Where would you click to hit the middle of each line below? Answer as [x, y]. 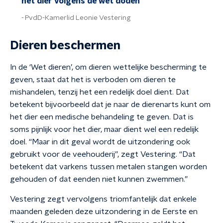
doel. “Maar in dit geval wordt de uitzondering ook [100, 142]
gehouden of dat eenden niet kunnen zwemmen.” [99, 179]
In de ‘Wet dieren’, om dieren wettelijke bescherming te [108, 67]
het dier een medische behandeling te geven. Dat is [102, 117]
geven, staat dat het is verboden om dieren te [93, 80]
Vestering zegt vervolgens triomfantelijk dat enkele [103, 199]
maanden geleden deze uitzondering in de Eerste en [104, 212]
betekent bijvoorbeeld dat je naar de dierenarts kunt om [110, 105]
